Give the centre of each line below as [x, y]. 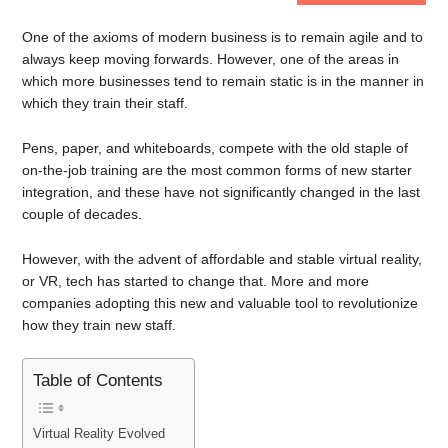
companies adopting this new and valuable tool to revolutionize [220, 302]
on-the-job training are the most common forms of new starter [217, 169]
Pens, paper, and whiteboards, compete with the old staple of [215, 147]
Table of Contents [98, 381]
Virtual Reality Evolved [99, 434]
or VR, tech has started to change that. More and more [196, 280]
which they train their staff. [105, 103]
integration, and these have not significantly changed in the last [221, 191]
